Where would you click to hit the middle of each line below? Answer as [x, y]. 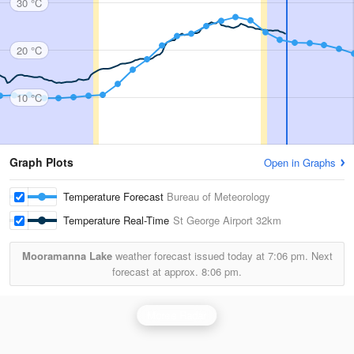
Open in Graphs [300, 162]
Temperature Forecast [115, 196]
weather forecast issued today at [190, 256]
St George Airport [213, 220]
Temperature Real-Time [118, 220]
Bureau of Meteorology [218, 196]
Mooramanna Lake [67, 256]
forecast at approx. [157, 271]
